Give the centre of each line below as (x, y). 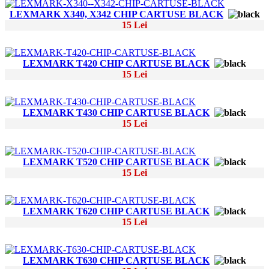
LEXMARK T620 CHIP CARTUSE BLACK (116, 211)
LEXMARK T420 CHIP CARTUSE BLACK (116, 64)
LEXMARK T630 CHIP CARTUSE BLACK (116, 261)
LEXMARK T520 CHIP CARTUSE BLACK (116, 162)
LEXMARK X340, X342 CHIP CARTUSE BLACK (116, 14)
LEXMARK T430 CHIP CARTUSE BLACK (116, 113)
